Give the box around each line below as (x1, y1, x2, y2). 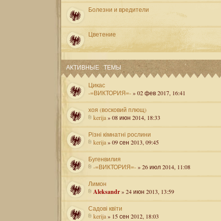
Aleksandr (93, 187, 120, 196)
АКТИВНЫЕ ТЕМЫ (66, 63, 121, 71)
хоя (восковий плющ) (88, 106, 147, 113)
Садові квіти (88, 204, 122, 212)
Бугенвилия (88, 155, 121, 163)
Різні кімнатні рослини (88, 130, 151, 138)
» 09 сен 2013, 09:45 (106, 138, 159, 146)
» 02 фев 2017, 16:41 (131, 89, 185, 97)
